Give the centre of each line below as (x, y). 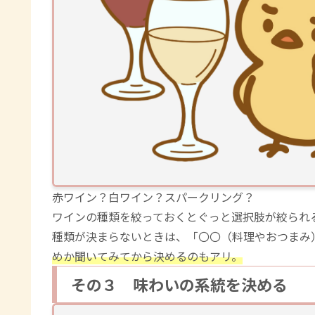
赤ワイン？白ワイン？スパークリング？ (153, 197)
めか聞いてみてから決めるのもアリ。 (147, 256)
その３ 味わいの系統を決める (179, 284)
